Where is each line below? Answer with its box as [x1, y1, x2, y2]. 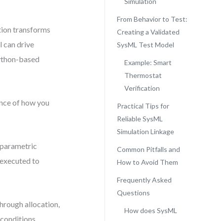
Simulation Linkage [116, 127, 174, 136]
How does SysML [124, 206, 177, 215]
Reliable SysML [116, 114, 163, 123]
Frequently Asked [116, 176, 172, 184]
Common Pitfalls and [116, 145, 180, 153]
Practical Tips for [116, 102, 169, 110]
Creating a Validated [116, 28, 180, 36]
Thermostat [124, 71, 162, 79]
